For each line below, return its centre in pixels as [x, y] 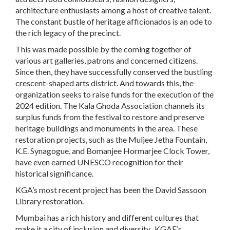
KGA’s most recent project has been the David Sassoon [111, 190]
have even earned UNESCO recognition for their [99, 162]
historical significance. [54, 174]
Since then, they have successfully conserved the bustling [114, 72]
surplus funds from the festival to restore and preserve [110, 117]
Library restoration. [50, 201]
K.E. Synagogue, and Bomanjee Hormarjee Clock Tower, [112, 151]
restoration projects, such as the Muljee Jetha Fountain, [111, 140]
